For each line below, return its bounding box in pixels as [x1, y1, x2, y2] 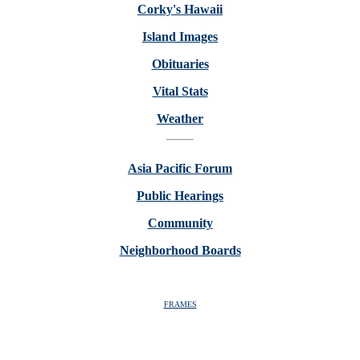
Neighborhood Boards [119, 243, 241, 257]
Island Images [142, 30, 218, 43]
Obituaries [151, 57, 209, 71]
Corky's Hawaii [137, 2, 223, 16]
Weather [157, 112, 203, 125]
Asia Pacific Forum [128, 162, 232, 175]
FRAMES [163, 300, 197, 309]
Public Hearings [137, 189, 223, 202]
